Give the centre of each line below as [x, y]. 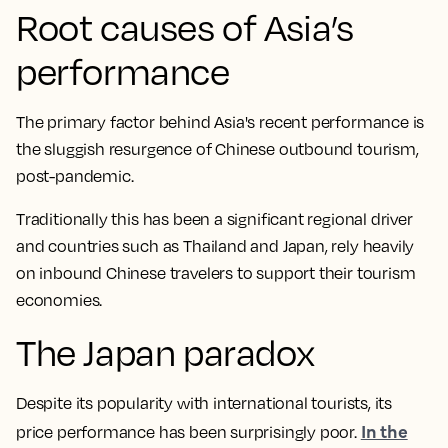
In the [384, 430]
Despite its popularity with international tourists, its [204, 403]
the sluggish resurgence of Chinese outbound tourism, [217, 149]
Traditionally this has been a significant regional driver [214, 219]
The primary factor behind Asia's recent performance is [220, 122]
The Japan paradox [165, 352]
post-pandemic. [76, 176]
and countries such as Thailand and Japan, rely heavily [215, 246]
